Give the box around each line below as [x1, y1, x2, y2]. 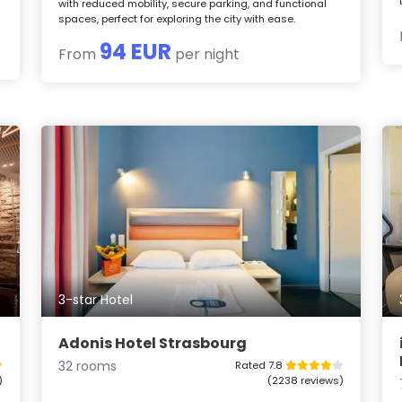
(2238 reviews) [267, 372, 344, 388]
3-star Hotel [58, 291, 134, 310]
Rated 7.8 [234, 357, 285, 372]
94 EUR [100, 36, 172, 66]
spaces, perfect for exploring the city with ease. [58, 11, 296, 26]
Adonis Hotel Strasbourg [58, 332, 248, 354]
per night [171, 43, 240, 65]
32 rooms [58, 356, 118, 375]
